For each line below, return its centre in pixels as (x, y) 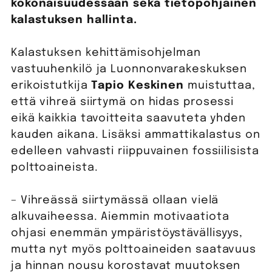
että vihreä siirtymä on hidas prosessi (122, 102)
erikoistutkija (51, 86)
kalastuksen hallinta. (76, 20)
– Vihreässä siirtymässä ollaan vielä (115, 201)
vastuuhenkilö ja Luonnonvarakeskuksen (129, 70)
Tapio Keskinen (138, 86)
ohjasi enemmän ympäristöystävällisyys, (127, 233)
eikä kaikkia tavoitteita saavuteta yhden (128, 119)
